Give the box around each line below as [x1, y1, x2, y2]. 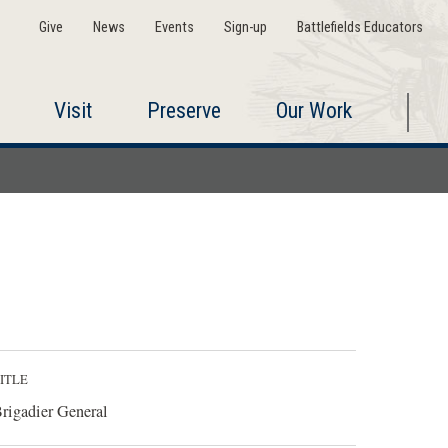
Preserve [146, 98, 221, 123]
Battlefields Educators [296, 19, 423, 36]
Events [154, 19, 194, 36]
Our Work [275, 98, 352, 123]
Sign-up [223, 19, 267, 36]
